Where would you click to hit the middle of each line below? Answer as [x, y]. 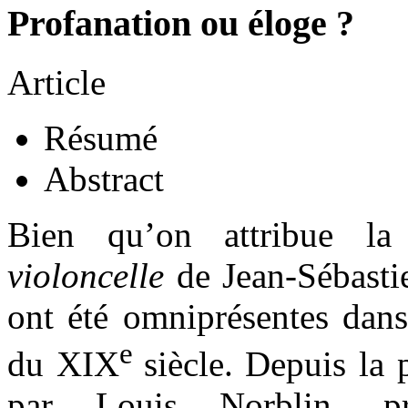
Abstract [104, 178]
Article [56, 82]
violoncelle [86, 275]
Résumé [101, 138]
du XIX [63, 363]
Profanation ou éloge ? [181, 24]
